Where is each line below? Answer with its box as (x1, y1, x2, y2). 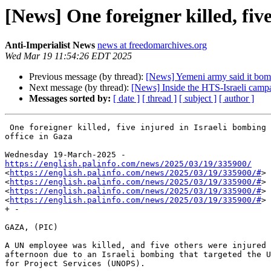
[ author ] (219, 93, 254, 104)
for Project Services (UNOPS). (5, 259, 145, 269)
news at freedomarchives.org (97, 40, 207, 51)
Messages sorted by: (29, 93, 111, 104)
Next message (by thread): (29, 82, 131, 93)
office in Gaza (5, 132, 73, 142)
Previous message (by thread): (29, 71, 146, 82)
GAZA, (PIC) (5, 223, 58, 232)
